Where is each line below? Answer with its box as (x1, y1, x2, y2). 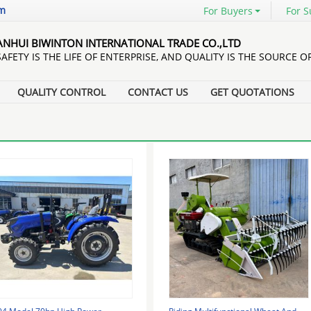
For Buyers (203, 4, 253, 17)
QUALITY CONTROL (17, 85, 106, 99)
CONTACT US (128, 85, 188, 99)
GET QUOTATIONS (210, 85, 294, 99)
